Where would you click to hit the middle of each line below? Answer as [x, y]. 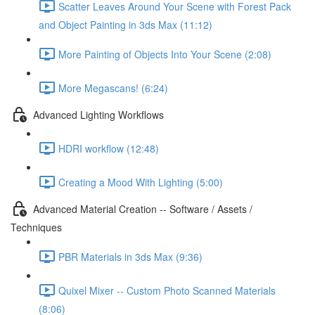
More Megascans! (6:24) [113, 88]
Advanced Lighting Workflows [98, 114]
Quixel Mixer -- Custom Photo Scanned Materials [167, 290]
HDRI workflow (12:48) [109, 148]
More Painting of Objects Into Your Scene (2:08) [165, 54]
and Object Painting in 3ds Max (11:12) [126, 25]
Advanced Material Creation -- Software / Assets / [143, 208]
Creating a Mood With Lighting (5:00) [141, 182]
